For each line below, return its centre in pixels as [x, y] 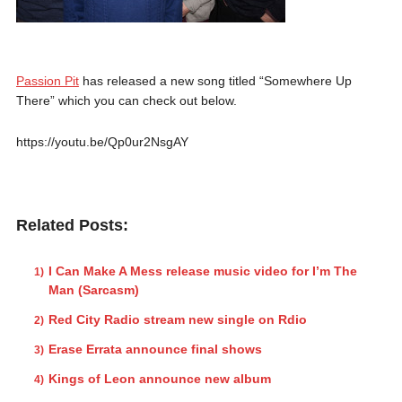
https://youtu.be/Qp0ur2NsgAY [102, 141]
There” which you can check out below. [126, 100]
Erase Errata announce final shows [155, 349]
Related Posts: [72, 225]
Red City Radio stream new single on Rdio [177, 319]
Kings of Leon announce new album [159, 378]
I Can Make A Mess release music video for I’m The [202, 271]
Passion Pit [47, 80]
